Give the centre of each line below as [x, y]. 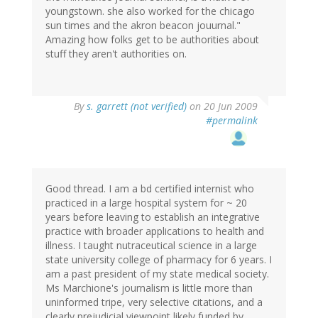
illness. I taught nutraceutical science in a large [151, 246]
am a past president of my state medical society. [157, 274]
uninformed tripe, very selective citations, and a [154, 302]
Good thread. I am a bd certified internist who [150, 189]
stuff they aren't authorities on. [116, 54]
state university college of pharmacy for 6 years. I [159, 260]
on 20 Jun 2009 [222, 106]
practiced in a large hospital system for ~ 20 [146, 203]
